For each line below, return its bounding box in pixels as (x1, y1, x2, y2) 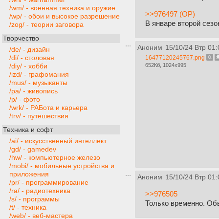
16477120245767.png (145, 54, 205, 61)
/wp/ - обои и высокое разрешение (9, 13, 120, 20)
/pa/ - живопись (9, 88, 58, 95)
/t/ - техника (9, 204, 46, 211)
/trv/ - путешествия (9, 112, 68, 120)
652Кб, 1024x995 (145, 62, 186, 68)
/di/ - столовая (9, 54, 54, 62)
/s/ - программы (9, 196, 60, 203)
